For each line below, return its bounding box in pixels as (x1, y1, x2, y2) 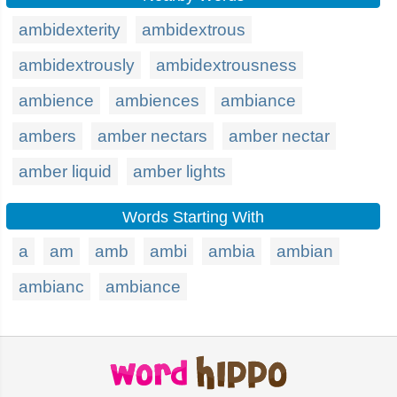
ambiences (115, 91, 199, 110)
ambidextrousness (156, 56, 297, 74)
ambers (19, 127, 76, 145)
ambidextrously (19, 56, 135, 74)
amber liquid (19, 162, 112, 181)
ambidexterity (19, 20, 121, 39)
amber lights (133, 162, 226, 181)
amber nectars (97, 127, 207, 145)
